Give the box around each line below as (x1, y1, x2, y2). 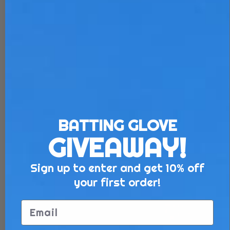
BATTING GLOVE (57, 115, 177, 135)
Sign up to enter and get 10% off (30, 160, 204, 175)
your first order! (74, 175, 161, 189)
